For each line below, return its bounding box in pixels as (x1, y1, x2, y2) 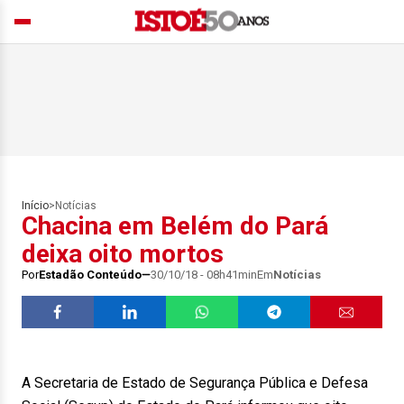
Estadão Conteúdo (39, 268, 142, 281)
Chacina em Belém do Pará (22, 211, 328, 241)
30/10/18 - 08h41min (151, 268, 257, 281)
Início (22, 199, 49, 212)
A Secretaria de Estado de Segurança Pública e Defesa (22, 374, 368, 391)
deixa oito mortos (22, 239, 224, 269)
